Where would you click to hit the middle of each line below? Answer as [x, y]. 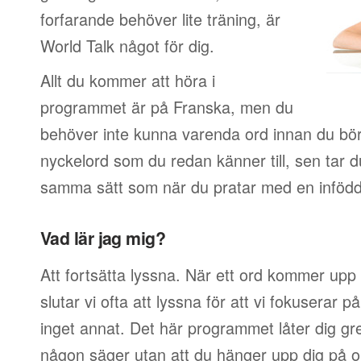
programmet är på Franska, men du [167, 107]
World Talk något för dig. [127, 46]
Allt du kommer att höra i [128, 80]
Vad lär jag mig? [103, 238]
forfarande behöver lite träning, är [160, 19]
